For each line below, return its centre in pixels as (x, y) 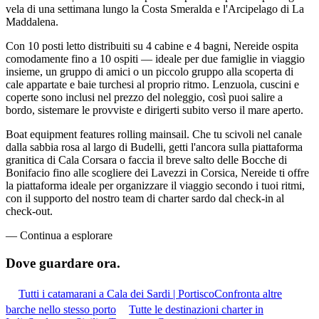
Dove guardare (49, 263)
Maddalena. (32, 22)
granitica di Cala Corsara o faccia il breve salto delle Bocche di (146, 160)
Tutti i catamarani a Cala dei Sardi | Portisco (116, 293)
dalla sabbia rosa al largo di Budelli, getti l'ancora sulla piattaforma (154, 147)
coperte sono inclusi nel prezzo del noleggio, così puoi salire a (144, 98)
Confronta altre (248, 293)
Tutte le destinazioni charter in (196, 309)
